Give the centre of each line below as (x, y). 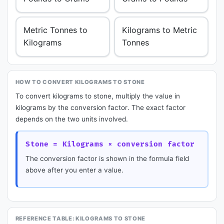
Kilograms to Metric (160, 30)
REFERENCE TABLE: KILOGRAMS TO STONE (80, 218)
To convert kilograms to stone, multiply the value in (97, 96)
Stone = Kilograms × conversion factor (110, 144)
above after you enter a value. (75, 170)
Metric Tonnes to (56, 30)
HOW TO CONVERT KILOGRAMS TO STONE (80, 82)
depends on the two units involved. (71, 119)
